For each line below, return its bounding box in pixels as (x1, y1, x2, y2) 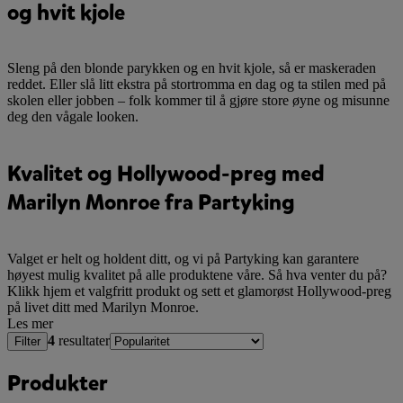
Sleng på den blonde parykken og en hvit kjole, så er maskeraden (7, 60, 376, 76)
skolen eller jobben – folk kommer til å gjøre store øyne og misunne (7, 93, 390, 109)
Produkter (7, 369, 108, 399)
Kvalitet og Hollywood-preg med (7, 159, 325, 189)
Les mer (7, 316, 53, 332)
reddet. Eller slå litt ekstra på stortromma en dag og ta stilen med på (7, 76, 386, 93)
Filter (14, 335, 40, 349)
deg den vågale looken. (7, 109, 139, 125)
